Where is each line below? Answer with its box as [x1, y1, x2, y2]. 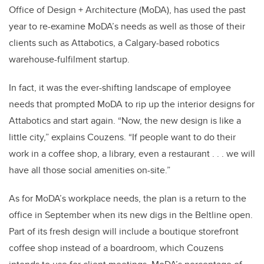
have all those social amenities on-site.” [9, 163, 170, 177]
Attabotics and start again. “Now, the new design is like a [9, 114, 241, 128]
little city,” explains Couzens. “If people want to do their [9, 130, 236, 144]
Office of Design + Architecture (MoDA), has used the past [9, 3, 246, 17]
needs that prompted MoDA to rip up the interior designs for [9, 97, 255, 111]
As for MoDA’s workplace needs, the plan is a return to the [9, 192, 246, 206]
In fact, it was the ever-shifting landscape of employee [9, 81, 231, 95]
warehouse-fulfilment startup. [9, 52, 130, 67]
